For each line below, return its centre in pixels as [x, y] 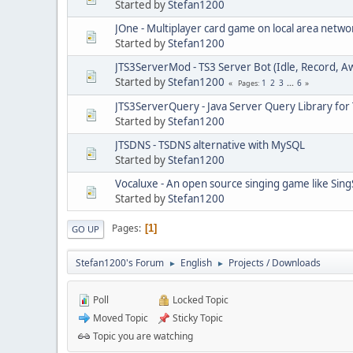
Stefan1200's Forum [120, 262]
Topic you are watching [142, 336]
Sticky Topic [197, 318]
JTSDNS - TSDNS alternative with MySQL [210, 145]
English [196, 262]
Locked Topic [199, 299]
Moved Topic [119, 318]
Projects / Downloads [275, 262]
